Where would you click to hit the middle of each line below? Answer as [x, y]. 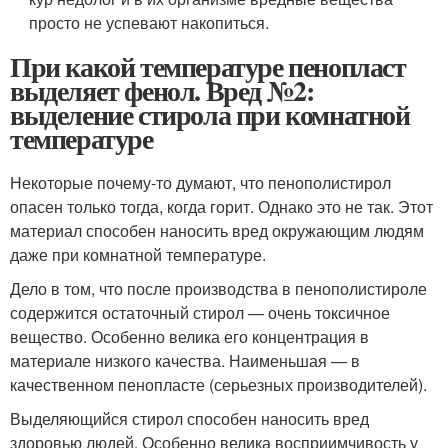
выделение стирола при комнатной [210, 114]
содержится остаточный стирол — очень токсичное [200, 312]
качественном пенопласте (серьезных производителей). [218, 384]
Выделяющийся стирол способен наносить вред [189, 418]
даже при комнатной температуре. [138, 254]
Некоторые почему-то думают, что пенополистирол [200, 182]
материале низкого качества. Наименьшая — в [185, 360]
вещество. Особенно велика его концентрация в [189, 336]
